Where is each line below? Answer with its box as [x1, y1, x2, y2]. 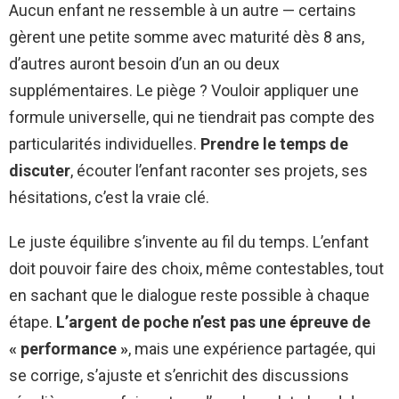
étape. [9, 312, 56, 331]
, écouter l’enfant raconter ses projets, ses [70, 160, 368, 180]
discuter [9, 160, 70, 180]
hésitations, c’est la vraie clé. [9, 187, 209, 207]
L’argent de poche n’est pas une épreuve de [56, 312, 370, 331]
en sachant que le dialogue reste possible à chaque [9, 285, 370, 305]
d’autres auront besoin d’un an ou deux [9, 53, 280, 73]
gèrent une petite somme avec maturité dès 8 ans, [9, 27, 364, 46]
